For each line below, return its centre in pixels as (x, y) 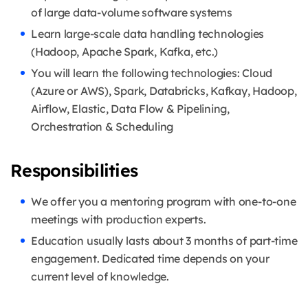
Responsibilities (74, 170)
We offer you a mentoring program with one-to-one (164, 202)
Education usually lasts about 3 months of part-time (164, 241)
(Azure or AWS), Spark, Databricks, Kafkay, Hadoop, (164, 91)
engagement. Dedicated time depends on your (150, 259)
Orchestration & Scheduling (102, 127)
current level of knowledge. (100, 277)
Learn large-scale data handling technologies (148, 34)
